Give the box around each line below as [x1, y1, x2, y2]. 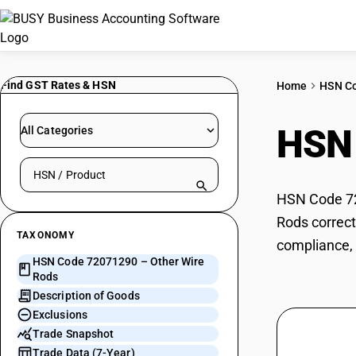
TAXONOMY [17, 230, 75, 241]
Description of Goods [33, 289, 140, 302]
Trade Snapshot [33, 327, 114, 340]
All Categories [21, 124, 94, 137]
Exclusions [33, 308, 87, 321]
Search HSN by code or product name [19, 158, 229, 173]
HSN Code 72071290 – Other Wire [33, 255, 205, 268]
